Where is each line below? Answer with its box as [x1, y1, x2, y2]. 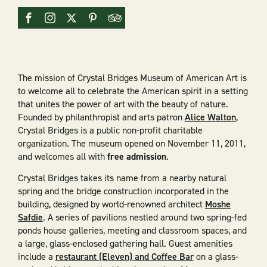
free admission [107, 150, 166, 163]
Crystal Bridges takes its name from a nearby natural [17, 171, 226, 184]
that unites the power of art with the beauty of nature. [17, 98, 228, 111]
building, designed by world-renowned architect [17, 197, 205, 210]
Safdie [17, 210, 43, 223]
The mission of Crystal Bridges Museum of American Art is [17, 72, 247, 85]
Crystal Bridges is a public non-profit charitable [17, 124, 203, 137]
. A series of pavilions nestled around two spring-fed [42, 210, 247, 223]
